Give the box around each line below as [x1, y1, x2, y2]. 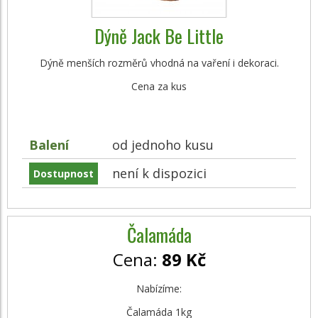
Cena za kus [131, 79, 187, 93]
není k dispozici [112, 165, 207, 182]
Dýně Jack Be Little [94, 22, 224, 50]
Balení [29, 136, 69, 153]
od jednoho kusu [112, 136, 214, 153]
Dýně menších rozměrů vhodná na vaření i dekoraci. [39, 56, 279, 70]
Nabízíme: [136, 282, 182, 295]
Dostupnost [33, 167, 94, 180]
